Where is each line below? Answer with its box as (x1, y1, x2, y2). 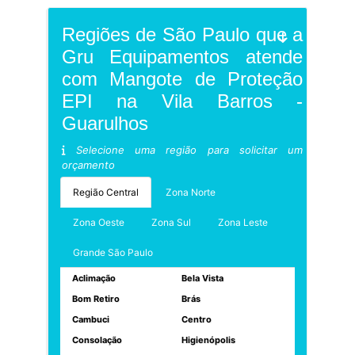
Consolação (71, 334, 122, 345)
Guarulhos (61, 113, 148, 134)
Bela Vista (181, 273, 223, 284)
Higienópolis (181, 334, 235, 345)
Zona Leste (217, 216, 268, 228)
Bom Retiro (71, 293, 120, 304)
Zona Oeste (72, 216, 124, 228)
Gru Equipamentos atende (61, 46, 303, 67)
